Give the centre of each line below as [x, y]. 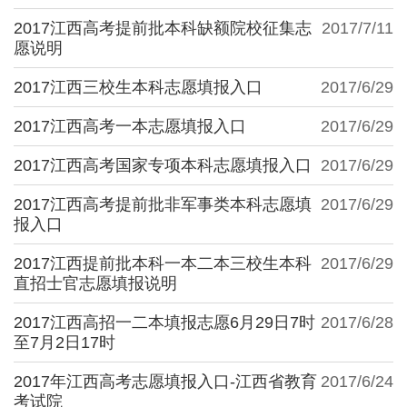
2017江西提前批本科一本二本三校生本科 [163, 263]
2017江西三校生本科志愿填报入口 [138, 87]
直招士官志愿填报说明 [95, 283]
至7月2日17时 [65, 342]
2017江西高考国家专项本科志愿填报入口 [163, 165]
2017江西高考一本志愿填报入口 [130, 126]
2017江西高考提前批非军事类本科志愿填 [163, 204]
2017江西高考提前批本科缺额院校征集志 [163, 28]
